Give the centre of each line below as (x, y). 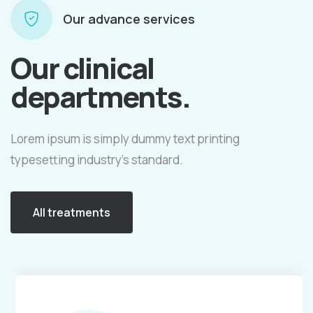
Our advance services (129, 19)
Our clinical (82, 67)
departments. (100, 96)
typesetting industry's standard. (97, 159)
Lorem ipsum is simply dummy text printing (125, 138)
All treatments (72, 212)
